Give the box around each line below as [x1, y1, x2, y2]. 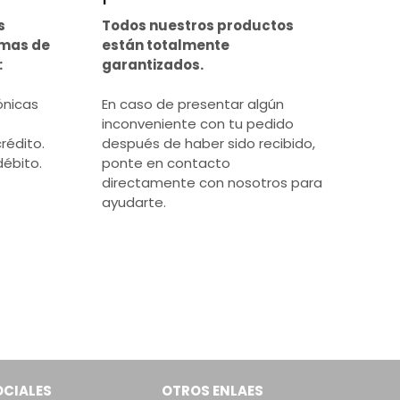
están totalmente [102, 36, 230, 55]
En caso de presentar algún [102, 95, 285, 114]
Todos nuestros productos [102, 16, 295, 36]
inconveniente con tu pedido [102, 114, 295, 134]
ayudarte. [102, 193, 167, 212]
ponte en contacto [102, 154, 231, 173]
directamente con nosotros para [102, 173, 323, 193]
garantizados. [102, 55, 204, 75]
